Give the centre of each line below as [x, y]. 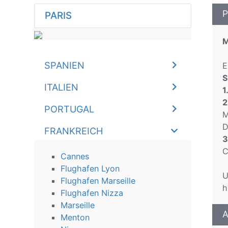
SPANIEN [65, 65]
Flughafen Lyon [90, 168]
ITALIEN [62, 87]
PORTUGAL [69, 109]
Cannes [75, 156]
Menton [75, 217]
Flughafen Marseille [98, 181]
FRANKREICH [74, 131]
